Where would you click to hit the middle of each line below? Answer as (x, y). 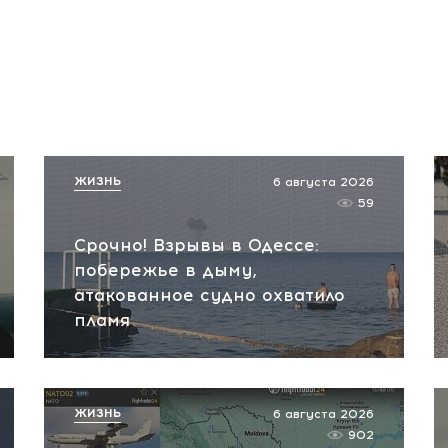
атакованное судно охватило (209, 295)
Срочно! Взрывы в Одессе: (196, 245)
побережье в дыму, (165, 270)
